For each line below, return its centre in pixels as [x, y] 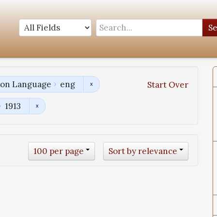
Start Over [168, 85]
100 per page [59, 151]
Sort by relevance [143, 151]
